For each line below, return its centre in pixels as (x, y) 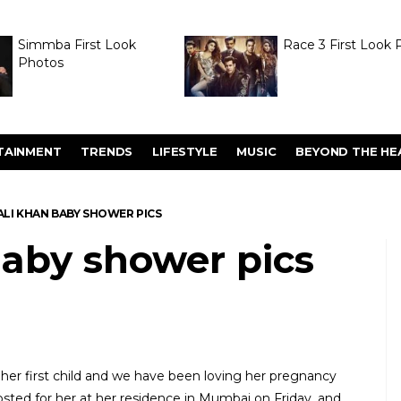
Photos (40, 63)
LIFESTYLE (185, 151)
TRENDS (107, 151)
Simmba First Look (77, 45)
